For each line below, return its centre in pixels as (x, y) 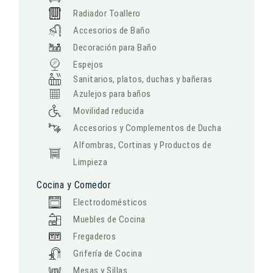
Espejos (88, 65)
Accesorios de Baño (112, 30)
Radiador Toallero (107, 13)
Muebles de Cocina (109, 219)
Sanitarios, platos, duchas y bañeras (143, 79)
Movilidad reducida (108, 111)
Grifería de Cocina (108, 253)
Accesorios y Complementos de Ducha (147, 128)
